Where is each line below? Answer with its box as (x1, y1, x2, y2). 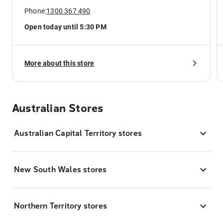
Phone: (24, 7, 47, 15)
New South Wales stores (14, 165, 107, 175)
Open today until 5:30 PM (24, 23, 107, 31)
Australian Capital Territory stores (14, 128, 142, 138)
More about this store (24, 59, 95, 68)
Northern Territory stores (14, 201, 107, 211)
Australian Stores (12, 102, 104, 115)
